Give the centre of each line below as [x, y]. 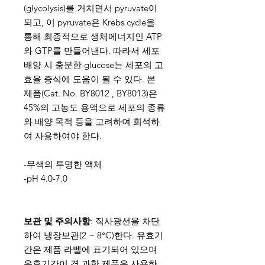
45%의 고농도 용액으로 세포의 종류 [94, 107]
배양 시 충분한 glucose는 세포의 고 [93, 65]
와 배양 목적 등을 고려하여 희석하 [92, 122]
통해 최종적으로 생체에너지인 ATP [93, 36]
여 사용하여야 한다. [63, 136]
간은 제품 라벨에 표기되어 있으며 [91, 249]
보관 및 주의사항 [57, 221]
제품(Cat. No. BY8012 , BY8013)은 [91, 93]
